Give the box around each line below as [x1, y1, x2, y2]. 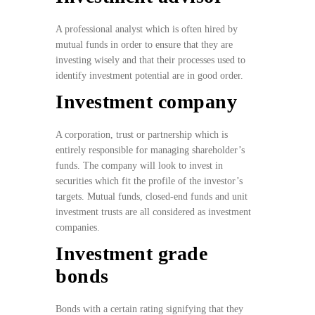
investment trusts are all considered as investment [56, 207, 251, 218]
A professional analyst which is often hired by [56, 24, 238, 35]
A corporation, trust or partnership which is [56, 129, 228, 141]
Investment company [56, 91, 237, 113]
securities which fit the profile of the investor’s [56, 176, 243, 187]
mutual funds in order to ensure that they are [56, 39, 233, 51]
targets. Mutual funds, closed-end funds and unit [56, 191, 247, 202]
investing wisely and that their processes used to [56, 55, 245, 66]
